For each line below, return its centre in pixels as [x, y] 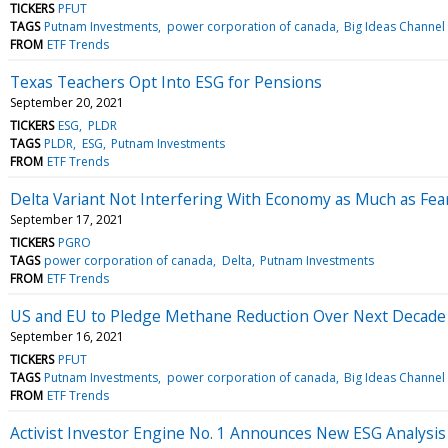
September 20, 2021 [67, 102]
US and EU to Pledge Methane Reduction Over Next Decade [228, 315]
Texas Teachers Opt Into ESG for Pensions [166, 81]
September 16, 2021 [67, 336]
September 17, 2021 [67, 219]
